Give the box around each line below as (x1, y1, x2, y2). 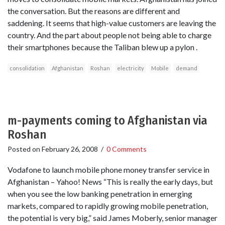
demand (176, 65, 197, 72)
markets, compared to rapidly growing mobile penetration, (8, 201, 208, 211)
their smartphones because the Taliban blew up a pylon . (8, 42, 197, 52)
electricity (117, 65, 144, 72)
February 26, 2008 (42, 145, 98, 154)
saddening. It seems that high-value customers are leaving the (8, 18, 216, 28)
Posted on (8, 145, 42, 154)
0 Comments (106, 145, 147, 154)
